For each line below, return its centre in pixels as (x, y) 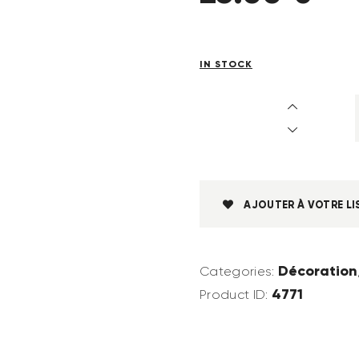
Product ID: (236, 295)
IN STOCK (226, 64)
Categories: (239, 272)
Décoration (317, 271)
